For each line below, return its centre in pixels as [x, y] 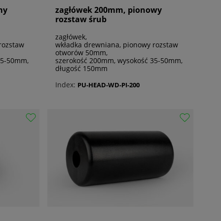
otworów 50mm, [81, 53]
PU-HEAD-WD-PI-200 [109, 85]
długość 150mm [81, 69]
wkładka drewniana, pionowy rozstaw [117, 45]
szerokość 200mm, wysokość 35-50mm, [119, 61]
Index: [65, 85]
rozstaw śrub [81, 19]
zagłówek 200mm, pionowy [109, 10]
